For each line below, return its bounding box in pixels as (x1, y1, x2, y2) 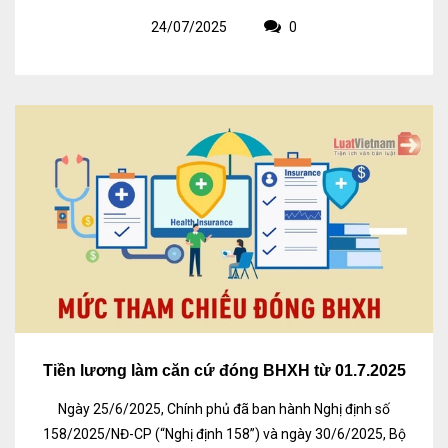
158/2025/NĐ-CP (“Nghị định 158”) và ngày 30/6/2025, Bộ (42, 426, 406, 443)
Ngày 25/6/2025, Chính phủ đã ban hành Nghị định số (58, 401, 390, 418)
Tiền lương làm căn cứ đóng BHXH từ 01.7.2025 (42, 362, 406, 380)
